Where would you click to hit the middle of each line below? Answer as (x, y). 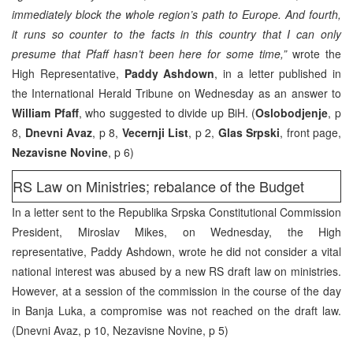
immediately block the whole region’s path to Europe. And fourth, (176, 14)
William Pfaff (45, 112)
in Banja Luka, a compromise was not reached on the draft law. (176, 310)
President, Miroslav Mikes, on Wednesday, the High (176, 231)
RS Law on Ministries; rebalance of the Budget (158, 186)
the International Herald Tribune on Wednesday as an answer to (176, 93)
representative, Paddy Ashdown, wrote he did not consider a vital (176, 251)
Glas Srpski (249, 132)
